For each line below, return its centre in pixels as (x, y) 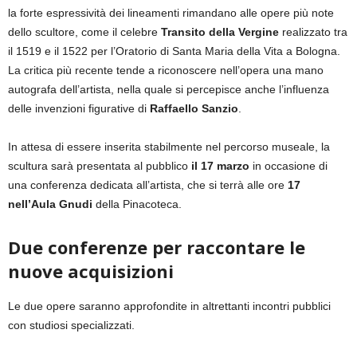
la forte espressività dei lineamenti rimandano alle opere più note (171, 13)
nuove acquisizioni (91, 271)
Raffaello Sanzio (194, 109)
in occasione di (288, 166)
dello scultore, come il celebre (84, 32)
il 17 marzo (220, 166)
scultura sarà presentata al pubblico (100, 166)
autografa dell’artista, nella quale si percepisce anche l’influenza (169, 90)
